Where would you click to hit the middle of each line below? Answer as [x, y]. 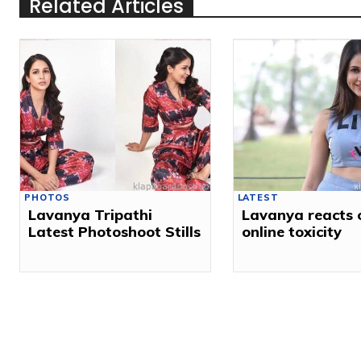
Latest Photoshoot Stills [115, 232]
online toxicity [291, 232]
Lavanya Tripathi [91, 215]
